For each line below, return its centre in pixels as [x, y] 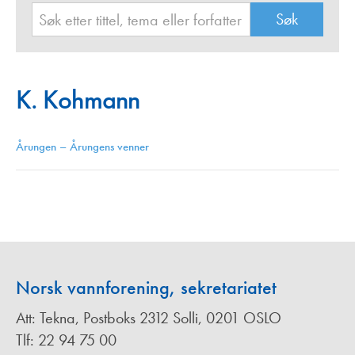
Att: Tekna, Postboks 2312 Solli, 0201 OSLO [149, 318]
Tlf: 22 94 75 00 [66, 340]
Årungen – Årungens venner [82, 147]
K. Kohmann [78, 100]
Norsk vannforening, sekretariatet [146, 288]
